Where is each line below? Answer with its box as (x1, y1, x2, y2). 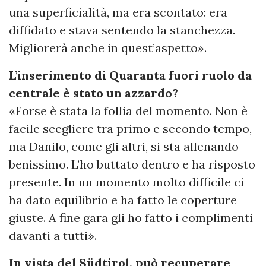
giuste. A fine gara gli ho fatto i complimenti (9, 210, 253, 225)
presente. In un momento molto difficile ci (9, 174, 244, 189)
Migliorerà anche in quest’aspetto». (9, 40, 207, 55)
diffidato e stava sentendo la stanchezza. (9, 22, 235, 37)
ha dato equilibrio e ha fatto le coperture (9, 192, 237, 207)
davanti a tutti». (9, 227, 97, 243)
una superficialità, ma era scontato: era (9, 4, 227, 20)
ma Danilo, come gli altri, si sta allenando (9, 138, 239, 154)
